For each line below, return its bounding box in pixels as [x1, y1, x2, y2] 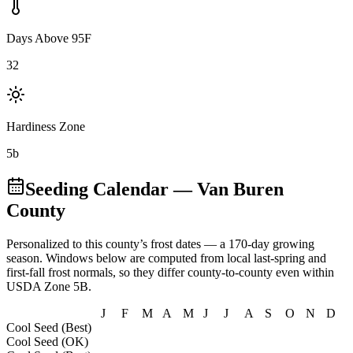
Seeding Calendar [25, 178, 169, 199]
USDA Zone [6, 279, 70, 293]
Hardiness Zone [6, 119, 85, 133]
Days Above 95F [6, 31, 91, 45]
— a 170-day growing [201, 236, 314, 251]
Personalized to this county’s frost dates [6, 236, 201, 251]
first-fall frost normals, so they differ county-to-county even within [6, 265, 334, 279]
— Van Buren [169, 178, 284, 199]
